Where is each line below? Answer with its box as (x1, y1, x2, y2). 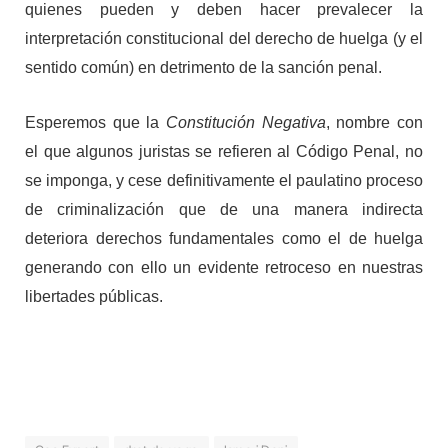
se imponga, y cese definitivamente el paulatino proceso (25, 171, 423, 189)
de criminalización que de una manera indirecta (25, 200, 423, 218)
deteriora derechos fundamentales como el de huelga (25, 229, 423, 247)
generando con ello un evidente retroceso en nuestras (25, 258, 423, 276)
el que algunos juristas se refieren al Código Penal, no (25, 142, 423, 160)
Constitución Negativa (166, 113, 326, 131)
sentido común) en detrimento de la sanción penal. (25, 58, 382, 76)
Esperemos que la (25, 113, 166, 131)
